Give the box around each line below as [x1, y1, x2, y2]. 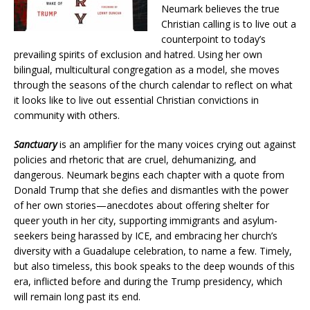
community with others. [14, 109, 120, 122]
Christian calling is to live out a [161, 17, 296, 31]
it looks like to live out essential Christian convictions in [14, 93, 259, 107]
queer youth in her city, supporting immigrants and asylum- [14, 214, 277, 228]
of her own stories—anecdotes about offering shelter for [14, 199, 269, 212]
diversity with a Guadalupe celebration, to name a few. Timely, [14, 244, 292, 258]
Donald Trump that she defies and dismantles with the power [14, 183, 289, 197]
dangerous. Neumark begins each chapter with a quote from [14, 168, 284, 182]
